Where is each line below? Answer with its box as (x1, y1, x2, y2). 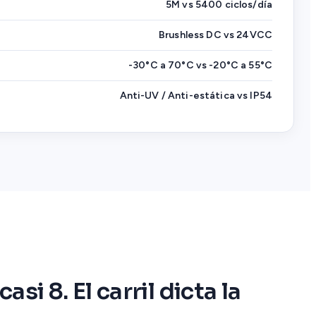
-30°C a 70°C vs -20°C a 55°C (128, 59, 272, 72)
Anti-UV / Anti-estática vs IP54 (119, 90, 272, 102)
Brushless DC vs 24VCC (159, 29, 272, 42)
